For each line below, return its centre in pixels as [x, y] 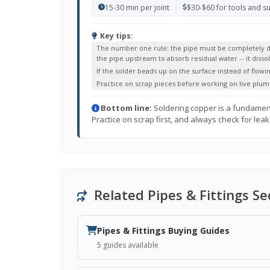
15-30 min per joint [137, 8]
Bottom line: [126, 108]
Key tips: [116, 36]
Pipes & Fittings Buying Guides [163, 231]
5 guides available [128, 245]
